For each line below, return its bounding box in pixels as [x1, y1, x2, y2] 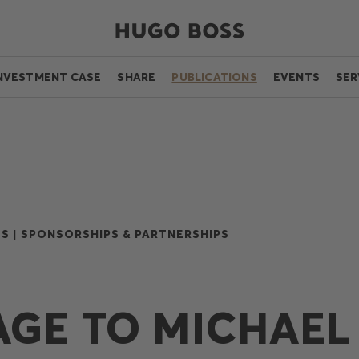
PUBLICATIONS [171, 70, 257, 84]
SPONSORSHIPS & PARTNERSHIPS [21, 227, 229, 241]
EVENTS [272, 70, 320, 84]
